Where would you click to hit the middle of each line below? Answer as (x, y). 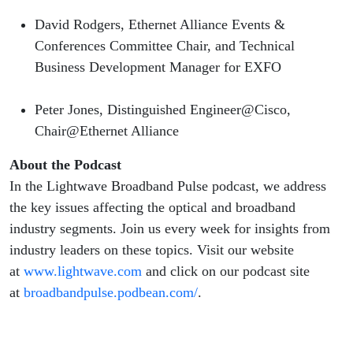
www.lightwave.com (83, 271)
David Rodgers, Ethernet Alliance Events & (160, 25)
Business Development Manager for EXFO (158, 67)
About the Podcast (67, 165)
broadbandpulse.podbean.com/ (111, 293)
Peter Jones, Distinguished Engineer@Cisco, (163, 110)
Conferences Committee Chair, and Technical (165, 46)
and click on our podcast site (226, 271)
